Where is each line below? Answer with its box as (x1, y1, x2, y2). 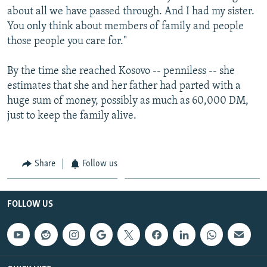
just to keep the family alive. (7, 110, 136, 122)
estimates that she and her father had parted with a (7, 80, 241, 92)
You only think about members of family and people (7, 20, 244, 32)
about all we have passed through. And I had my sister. (7, 5, 254, 17)
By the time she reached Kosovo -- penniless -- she (7, 65, 235, 77)
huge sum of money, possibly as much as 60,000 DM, (7, 95, 249, 107)
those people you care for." (7, 35, 127, 47)
